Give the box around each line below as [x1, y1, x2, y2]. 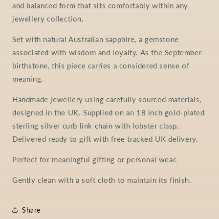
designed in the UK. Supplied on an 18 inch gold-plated [12, 108, 205, 117]
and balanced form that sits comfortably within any [12, 1, 189, 10]
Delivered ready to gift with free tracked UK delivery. [12, 134, 198, 144]
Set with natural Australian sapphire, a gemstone [12, 35, 179, 44]
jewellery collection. [12, 14, 84, 23]
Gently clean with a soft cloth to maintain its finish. [12, 175, 192, 185]
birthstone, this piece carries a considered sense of [12, 61, 190, 70]
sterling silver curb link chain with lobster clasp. [12, 121, 179, 131]
